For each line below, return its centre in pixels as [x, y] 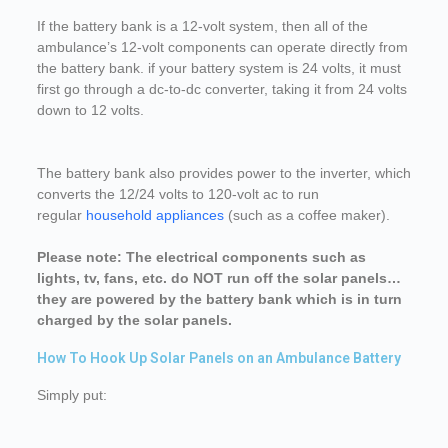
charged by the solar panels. [134, 320]
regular [59, 215]
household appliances [152, 215]
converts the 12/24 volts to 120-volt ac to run [177, 194]
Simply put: [71, 395]
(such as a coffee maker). [306, 215]
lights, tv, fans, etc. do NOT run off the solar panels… [218, 278]
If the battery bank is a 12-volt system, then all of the [202, 26]
